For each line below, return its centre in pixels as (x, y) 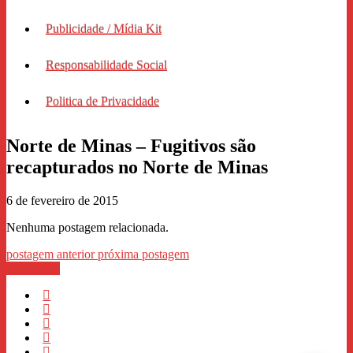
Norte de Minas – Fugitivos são (131, 145)
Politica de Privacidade (102, 101)
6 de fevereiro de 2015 (62, 200)
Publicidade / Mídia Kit (104, 28)
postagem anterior (52, 254)
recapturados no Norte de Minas (137, 167)
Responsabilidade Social (106, 65)
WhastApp (33, 268)
